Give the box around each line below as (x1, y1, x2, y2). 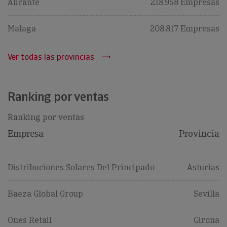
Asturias (187, 162, 219, 173)
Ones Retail (8, 215, 52, 225)
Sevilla (194, 188, 219, 199)
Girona (194, 215, 219, 225)
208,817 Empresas (150, 23, 219, 34)
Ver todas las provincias (8, 52, 94, 62)
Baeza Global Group (8, 188, 83, 199)
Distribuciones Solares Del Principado (8, 162, 155, 173)
